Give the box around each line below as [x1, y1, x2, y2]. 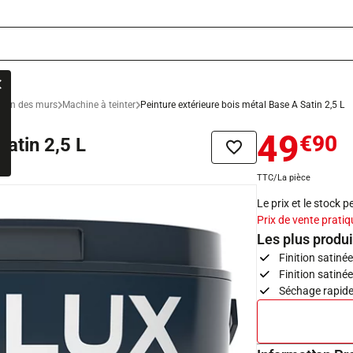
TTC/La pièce [257, 173, 311, 183]
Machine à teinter [62, 99, 136, 110]
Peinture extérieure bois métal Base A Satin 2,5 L [140, 99, 344, 110]
